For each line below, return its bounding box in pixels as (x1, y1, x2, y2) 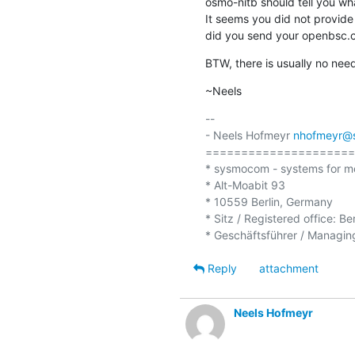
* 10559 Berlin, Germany (204, 194, 333, 208)
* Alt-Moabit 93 (204, 177, 285, 192)
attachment (258, 261, 319, 275)
